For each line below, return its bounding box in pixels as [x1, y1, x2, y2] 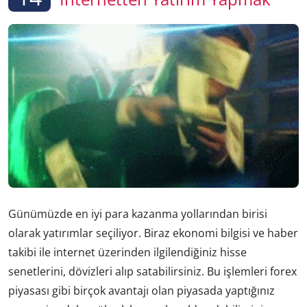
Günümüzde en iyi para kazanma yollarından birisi [8, 206, 267, 222]
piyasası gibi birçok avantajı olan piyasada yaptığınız [8, 283, 275, 299]
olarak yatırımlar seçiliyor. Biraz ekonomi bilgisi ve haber [8, 225, 298, 241]
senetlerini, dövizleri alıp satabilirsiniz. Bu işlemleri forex [8, 264, 297, 280]
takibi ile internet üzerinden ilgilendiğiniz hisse [8, 245, 247, 260]
